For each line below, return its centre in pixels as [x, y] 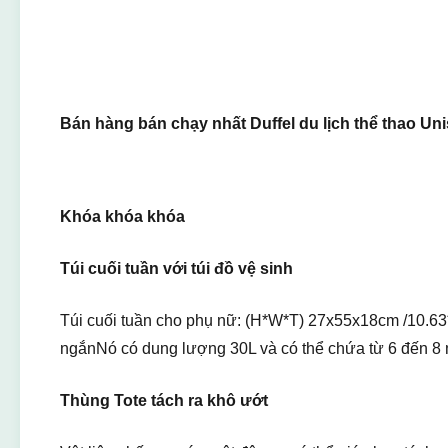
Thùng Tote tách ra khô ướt [164, 400]
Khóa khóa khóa [122, 216]
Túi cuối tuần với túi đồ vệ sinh [176, 268]
